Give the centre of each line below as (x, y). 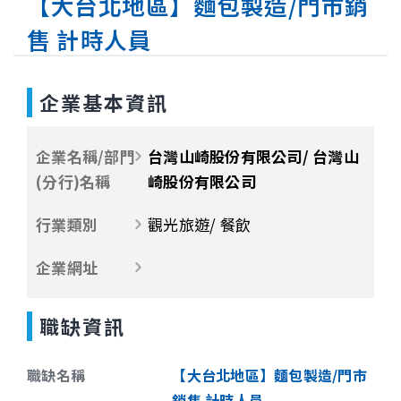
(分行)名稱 (73, 181)
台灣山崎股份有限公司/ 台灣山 (253, 156)
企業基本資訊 (104, 102)
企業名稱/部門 (85, 156)
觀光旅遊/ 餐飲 (199, 224)
